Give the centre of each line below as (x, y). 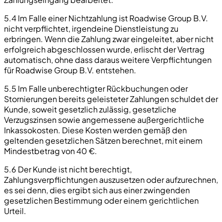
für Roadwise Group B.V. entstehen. (70, 70)
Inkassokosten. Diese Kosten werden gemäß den (95, 130)
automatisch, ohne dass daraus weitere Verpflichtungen (108, 59)
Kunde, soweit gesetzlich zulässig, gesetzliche (90, 109)
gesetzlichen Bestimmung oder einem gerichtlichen (101, 200)
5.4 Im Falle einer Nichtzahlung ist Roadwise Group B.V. (106, 18)
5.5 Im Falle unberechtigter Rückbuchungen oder (96, 88)
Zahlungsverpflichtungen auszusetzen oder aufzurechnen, (111, 179)
